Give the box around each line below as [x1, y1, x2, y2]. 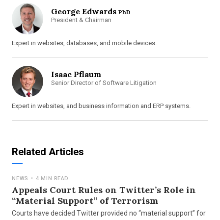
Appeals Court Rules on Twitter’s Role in [12, 184, 196, 195]
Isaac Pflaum [51, 69, 102, 79]
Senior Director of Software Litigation [51, 79, 157, 86]
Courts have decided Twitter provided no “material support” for [12, 209, 206, 217]
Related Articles [12, 146, 84, 158]
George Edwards [51, 6, 119, 16]
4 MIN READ [34, 175, 69, 182]
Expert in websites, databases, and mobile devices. [12, 39, 157, 47]
